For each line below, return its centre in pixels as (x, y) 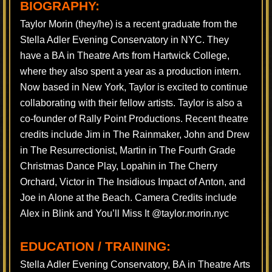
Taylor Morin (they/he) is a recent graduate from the (129, 24)
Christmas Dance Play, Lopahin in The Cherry (119, 166)
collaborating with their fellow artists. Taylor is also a (131, 103)
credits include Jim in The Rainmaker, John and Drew (135, 134)
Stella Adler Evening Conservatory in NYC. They (124, 40)
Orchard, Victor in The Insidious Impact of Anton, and (133, 182)
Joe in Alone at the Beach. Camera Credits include (128, 198)
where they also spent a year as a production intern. (131, 71)
